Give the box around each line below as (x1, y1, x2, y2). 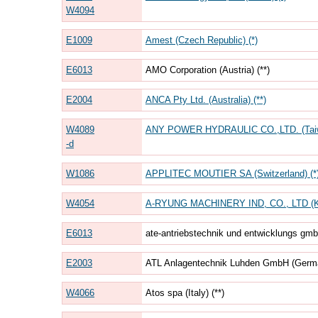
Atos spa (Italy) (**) (145, 287, 224, 298)
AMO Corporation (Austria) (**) (145, 64, 270, 75)
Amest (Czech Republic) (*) (145, 34, 258, 45)
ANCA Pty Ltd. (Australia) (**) (145, 94, 266, 105)
